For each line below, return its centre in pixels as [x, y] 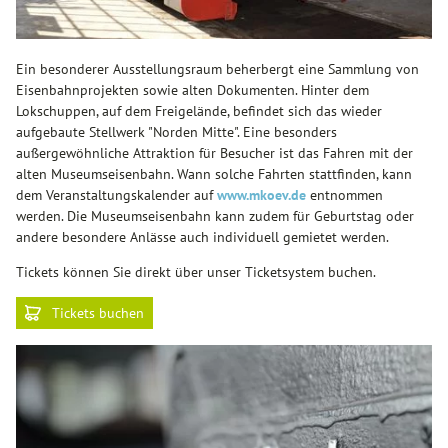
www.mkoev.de [261, 194]
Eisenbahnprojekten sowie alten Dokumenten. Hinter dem [192, 89]
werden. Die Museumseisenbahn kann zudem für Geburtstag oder [215, 215]
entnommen [344, 194]
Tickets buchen [97, 312]
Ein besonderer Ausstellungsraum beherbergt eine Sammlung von [217, 68]
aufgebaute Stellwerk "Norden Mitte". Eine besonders [176, 131]
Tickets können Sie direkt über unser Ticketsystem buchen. [196, 271]
